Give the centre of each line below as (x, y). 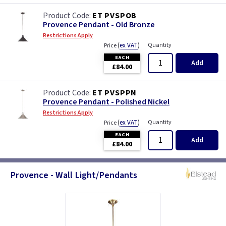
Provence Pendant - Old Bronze (99, 25)
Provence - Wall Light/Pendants (74, 175)
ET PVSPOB (115, 16)
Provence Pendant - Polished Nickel (106, 102)
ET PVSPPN (115, 93)
